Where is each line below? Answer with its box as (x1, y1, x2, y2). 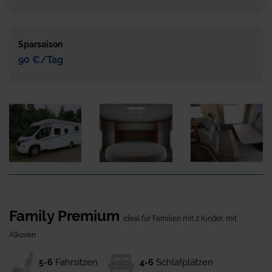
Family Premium (9, 206, 123, 225)
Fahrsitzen (55, 256, 98, 268)
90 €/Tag (18, 54, 63, 66)
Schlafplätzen (156, 256, 213, 268)
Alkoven (9, 230, 36, 239)
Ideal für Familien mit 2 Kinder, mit (123, 214, 237, 223)
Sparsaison (18, 39, 63, 50)
